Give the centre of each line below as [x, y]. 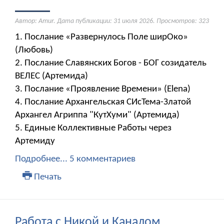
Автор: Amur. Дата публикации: [64, 21]
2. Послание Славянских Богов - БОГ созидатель [111, 63]
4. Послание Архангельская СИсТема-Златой [103, 102]
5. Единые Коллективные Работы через [93, 128]
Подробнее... [41, 159]
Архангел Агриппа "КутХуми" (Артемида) [97, 115]
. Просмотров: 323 [181, 21]
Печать [46, 177]
